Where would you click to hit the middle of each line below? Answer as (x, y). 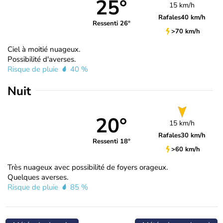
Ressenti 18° (111, 142)
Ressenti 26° (111, 24)
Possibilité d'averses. (42, 59)
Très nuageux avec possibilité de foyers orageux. (88, 167)
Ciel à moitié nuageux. (44, 49)
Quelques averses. (38, 177)
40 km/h (193, 17)
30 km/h (193, 135)
